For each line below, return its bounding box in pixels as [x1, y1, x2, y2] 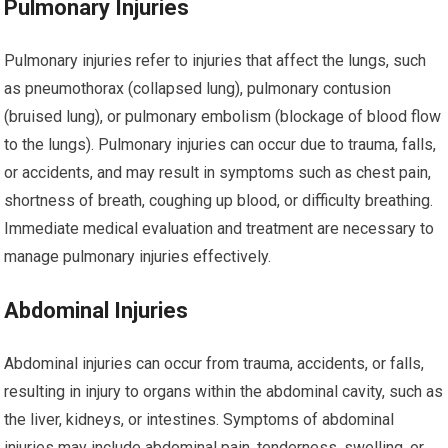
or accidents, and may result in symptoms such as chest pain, [4, 163, 432, 182]
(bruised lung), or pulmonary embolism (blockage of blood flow [4, 107, 442, 126]
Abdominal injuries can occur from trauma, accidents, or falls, [4, 354, 425, 373]
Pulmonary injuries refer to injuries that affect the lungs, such [4, 51, 427, 70]
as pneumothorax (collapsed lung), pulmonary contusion [4, 79, 392, 98]
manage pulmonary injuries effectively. [4, 247, 272, 266]
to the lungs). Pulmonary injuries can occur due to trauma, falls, [4, 135, 437, 154]
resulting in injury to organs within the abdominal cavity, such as [4, 382, 444, 401]
